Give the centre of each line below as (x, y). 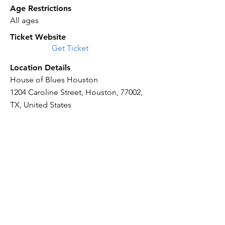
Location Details (40, 68)
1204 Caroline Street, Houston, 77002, (76, 92)
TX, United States (41, 105)
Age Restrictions (41, 8)
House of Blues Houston (54, 80)
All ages (24, 20)
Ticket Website (38, 37)
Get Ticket (70, 48)
